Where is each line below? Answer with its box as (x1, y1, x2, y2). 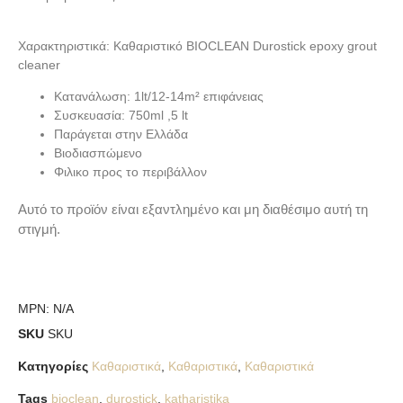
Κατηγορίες (18, 359, 88, 374)
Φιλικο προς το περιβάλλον (54, 165, 207, 180)
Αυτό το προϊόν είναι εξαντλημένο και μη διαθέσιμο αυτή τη (18, 202, 368, 218)
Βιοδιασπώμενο (54, 146, 142, 161)
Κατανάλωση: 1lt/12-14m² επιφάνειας (54, 89, 264, 104)
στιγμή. (18, 222, 60, 237)
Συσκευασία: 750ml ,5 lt (54, 108, 188, 123)
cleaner (18, 57, 60, 72)
